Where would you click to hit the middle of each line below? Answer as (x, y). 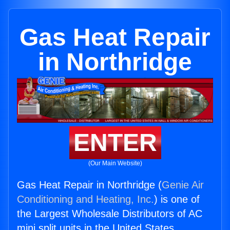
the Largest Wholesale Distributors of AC (110, 214)
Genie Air (183, 185)
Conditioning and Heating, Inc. (85, 199)
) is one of (177, 199)
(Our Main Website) (115, 164)
